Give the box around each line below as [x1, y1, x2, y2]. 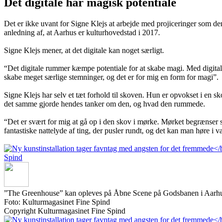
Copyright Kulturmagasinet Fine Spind [4, 207, 125, 216]
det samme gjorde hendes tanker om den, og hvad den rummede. [4, 100, 205, 109]
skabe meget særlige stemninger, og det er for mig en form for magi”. [4, 73, 219, 82]
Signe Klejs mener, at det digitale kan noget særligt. [4, 46, 164, 55]
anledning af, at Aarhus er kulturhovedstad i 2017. [4, 28, 160, 37]
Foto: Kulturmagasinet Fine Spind [4, 198, 110, 207]
